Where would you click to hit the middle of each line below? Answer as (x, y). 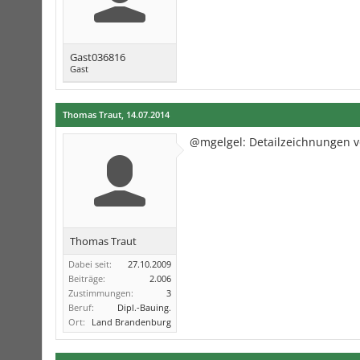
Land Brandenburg (131, 322)
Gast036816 (98, 57)
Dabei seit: (90, 264)
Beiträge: (87, 278)
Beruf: (81, 307)
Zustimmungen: (101, 293)
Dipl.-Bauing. (144, 307)
